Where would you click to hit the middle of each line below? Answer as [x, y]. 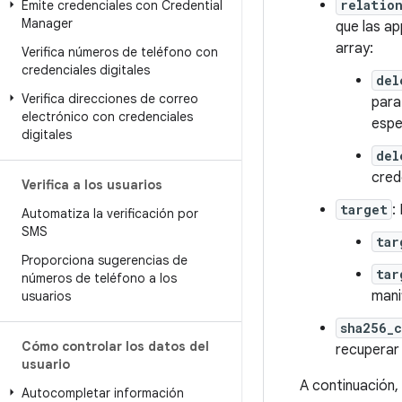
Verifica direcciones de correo [110, 99]
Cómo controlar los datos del [115, 346]
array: [354, 48]
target [364, 210]
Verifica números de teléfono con [120, 52]
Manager [47, 23]
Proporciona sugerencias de [105, 260]
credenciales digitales [86, 70]
